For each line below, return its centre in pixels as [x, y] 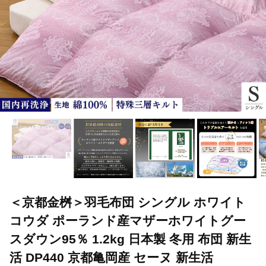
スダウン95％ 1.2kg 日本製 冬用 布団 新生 [130, 239]
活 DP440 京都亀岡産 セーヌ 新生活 [111, 258]
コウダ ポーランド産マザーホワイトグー [128, 221]
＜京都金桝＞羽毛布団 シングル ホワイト [128, 202]
